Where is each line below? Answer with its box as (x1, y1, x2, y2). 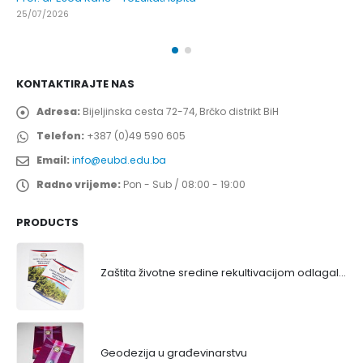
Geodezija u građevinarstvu (100, 344, 247, 361)
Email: (36, 152, 70, 167)
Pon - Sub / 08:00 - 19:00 (123, 177, 246, 191)
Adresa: (36, 104, 80, 118)
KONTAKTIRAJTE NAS (16, 75, 135, 92)
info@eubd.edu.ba (72, 152, 166, 167)
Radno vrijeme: (36, 177, 121, 191)
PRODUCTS (16, 214, 79, 230)
